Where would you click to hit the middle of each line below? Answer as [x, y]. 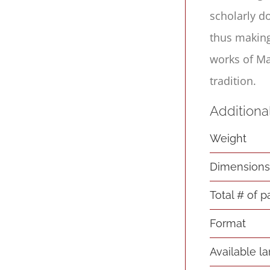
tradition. [233, 80]
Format [228, 223]
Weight [228, 138]
